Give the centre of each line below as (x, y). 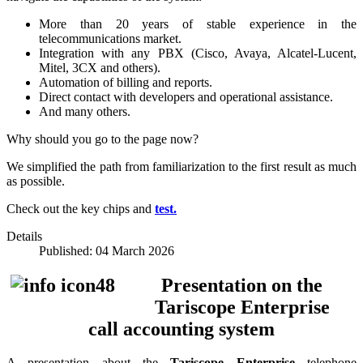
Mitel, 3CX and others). (100, 67)
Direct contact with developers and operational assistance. (186, 96)
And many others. (85, 111)
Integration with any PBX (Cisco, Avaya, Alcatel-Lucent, (198, 53)
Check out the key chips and (81, 208)
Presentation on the (242, 285)
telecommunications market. (110, 38)
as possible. (36, 181)
